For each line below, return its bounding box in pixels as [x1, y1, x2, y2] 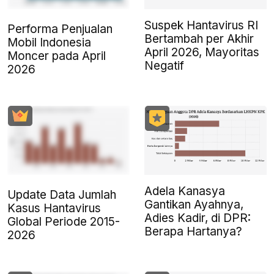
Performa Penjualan [7, 22, 113, 37]
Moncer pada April [7, 49, 106, 64]
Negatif [144, 59, 184, 73]
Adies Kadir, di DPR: [144, 210, 251, 225]
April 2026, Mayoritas [144, 45, 259, 60]
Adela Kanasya [144, 183, 225, 198]
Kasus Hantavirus [7, 201, 101, 215]
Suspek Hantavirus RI [144, 18, 258, 33]
